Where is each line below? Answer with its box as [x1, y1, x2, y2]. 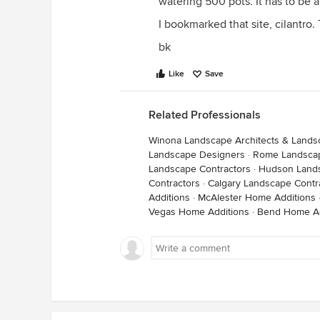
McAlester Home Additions [198, 191, 316, 204]
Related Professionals [149, 108, 261, 122]
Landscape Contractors [149, 163, 251, 175]
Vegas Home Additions [149, 206, 249, 218]
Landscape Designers [149, 149, 245, 161]
